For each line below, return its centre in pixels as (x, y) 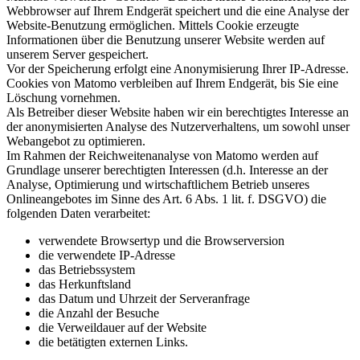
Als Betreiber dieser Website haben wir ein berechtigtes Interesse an (178, 112)
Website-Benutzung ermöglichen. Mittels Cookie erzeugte (153, 25)
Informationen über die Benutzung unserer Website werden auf (166, 39)
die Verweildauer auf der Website (123, 327)
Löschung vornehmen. (63, 97)
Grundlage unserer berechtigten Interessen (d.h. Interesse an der (167, 170)
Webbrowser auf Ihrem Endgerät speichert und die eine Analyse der (178, 10)
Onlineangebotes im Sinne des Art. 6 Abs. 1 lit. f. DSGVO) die (166, 198)
